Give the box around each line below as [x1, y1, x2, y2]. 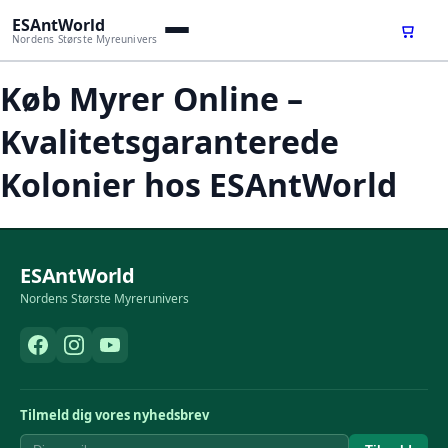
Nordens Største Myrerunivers [20, 289, 189, 307]
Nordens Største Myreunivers [12, 31, 158, 46]
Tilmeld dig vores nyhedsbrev [20, 405, 209, 424]
